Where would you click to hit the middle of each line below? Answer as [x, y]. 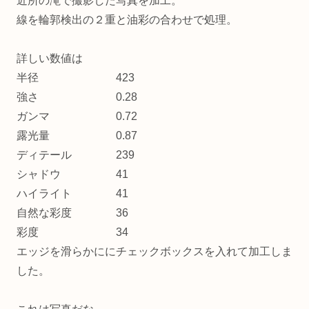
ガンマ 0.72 [77, 116]
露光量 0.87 [77, 135]
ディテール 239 [76, 154]
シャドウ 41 [72, 174]
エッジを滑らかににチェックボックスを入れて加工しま [154, 251]
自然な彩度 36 [72, 212]
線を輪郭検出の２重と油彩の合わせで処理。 [127, 19]
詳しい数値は [50, 58]
